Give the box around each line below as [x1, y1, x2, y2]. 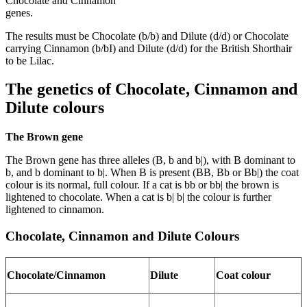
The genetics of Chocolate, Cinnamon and [5, 80, 297, 99]
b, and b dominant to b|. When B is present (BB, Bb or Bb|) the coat [5, 167, 299, 179]
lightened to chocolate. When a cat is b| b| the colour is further [5, 191, 271, 204]
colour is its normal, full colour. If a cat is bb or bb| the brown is [5, 179, 279, 191]
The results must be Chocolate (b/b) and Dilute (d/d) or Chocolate [5, 29, 288, 42]
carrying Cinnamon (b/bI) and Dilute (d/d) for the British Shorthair [5, 42, 292, 54]
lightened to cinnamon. [5, 204, 104, 216]
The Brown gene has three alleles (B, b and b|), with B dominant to [5, 154, 295, 167]
